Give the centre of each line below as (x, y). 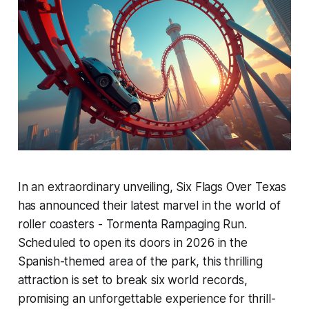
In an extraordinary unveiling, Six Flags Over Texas (152, 187)
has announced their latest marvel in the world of (149, 205)
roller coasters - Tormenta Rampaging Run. (132, 224)
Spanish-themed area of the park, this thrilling (140, 261)
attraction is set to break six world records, (133, 280)
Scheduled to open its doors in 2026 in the (132, 242)
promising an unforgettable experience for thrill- (147, 298)
